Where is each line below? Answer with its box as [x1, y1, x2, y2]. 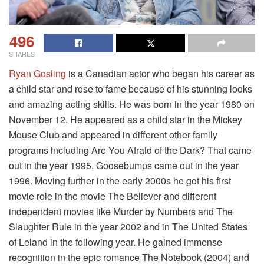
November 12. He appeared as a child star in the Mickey [9, 112, 242, 126]
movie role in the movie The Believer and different [9, 189, 216, 203]
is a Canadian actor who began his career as [66, 66, 255, 80]
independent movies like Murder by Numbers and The [9, 204, 233, 218]
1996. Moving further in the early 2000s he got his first [9, 173, 231, 187]
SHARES [9, 48, 35, 58]
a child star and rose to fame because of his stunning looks [9, 81, 252, 95]
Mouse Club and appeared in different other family [9, 127, 217, 141]
